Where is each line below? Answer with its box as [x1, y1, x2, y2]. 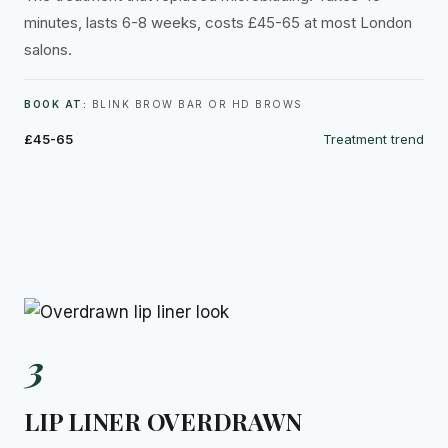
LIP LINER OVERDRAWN [24, 405, 302, 438]
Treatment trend [323, 131, 424, 148]
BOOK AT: [24, 98, 87, 111]
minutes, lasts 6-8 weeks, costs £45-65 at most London [24, 13, 412, 33]
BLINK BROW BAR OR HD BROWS [87, 98, 303, 111]
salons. [24, 40, 72, 60]
